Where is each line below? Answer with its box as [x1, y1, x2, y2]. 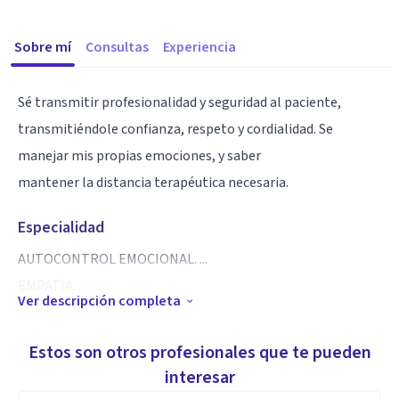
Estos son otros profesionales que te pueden [28, 340, 371, 365]
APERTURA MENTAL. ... [18, 303, 154, 322]
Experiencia [163, 37, 236, 57]
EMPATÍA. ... [18, 276, 86, 296]
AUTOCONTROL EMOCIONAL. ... [18, 249, 208, 269]
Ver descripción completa [18, 291, 181, 311]
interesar [164, 365, 235, 390]
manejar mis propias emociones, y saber [18, 146, 261, 166]
